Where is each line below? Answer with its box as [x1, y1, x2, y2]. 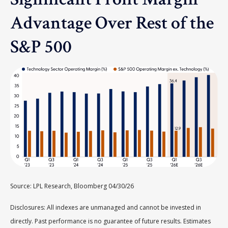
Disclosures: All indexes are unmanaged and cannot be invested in [10, 203, 201, 212]
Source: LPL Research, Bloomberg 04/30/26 [10, 181, 135, 190]
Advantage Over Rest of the [10, 11, 214, 35]
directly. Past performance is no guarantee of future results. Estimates [10, 216, 211, 225]
